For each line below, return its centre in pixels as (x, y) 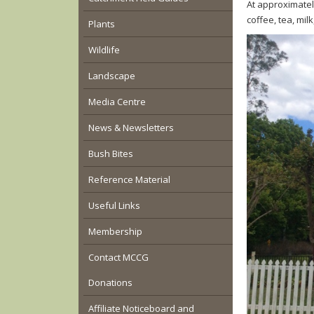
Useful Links (114, 205)
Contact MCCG (118, 257)
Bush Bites (110, 153)
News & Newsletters (131, 127)
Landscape (111, 75)
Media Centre (117, 101)
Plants (101, 23)
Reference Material (129, 179)
